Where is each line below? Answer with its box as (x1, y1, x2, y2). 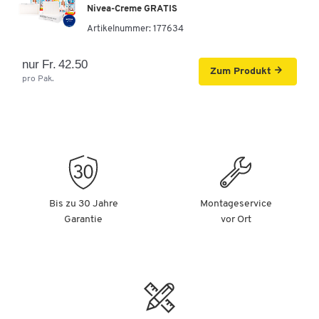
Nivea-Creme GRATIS (87, 4, 177, 14)
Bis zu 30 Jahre (48, 198, 118, 209)
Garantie (64, 214, 103, 225)
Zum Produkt (210, 66, 271, 77)
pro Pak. (22, 74, 54, 83)
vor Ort (220, 214, 251, 225)
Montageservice (199, 198, 272, 209)
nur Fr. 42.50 (22, 57, 88, 71)
